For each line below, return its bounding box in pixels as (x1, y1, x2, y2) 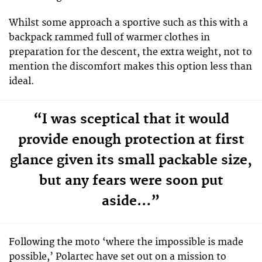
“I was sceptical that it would (33, 111, 229, 127)
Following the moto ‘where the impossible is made (9, 236, 243, 249)
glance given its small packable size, (10, 151, 252, 168)
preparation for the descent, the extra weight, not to (9, 46, 252, 58)
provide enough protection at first (18, 131, 244, 148)
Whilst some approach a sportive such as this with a (9, 16, 248, 29)
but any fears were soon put (39, 172, 223, 189)
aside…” (102, 192, 160, 209)
